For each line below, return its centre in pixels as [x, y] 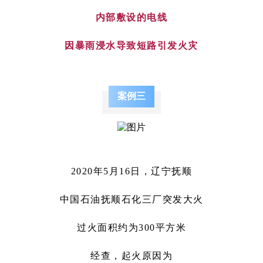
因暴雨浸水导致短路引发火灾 [131, 45]
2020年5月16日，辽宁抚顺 [131, 171]
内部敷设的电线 [131, 17]
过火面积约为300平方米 [131, 227]
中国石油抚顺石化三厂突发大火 [131, 199]
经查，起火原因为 [131, 255]
